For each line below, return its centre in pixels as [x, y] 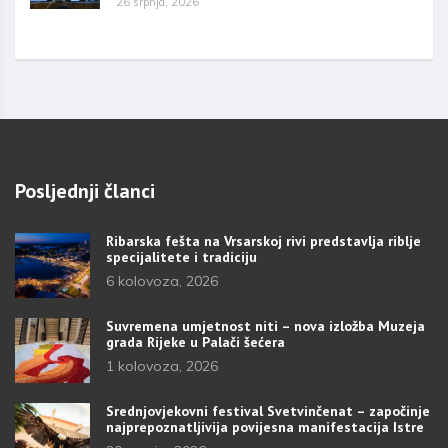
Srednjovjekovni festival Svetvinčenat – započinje [268, 410]
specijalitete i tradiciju [181, 256]
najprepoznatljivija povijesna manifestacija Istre [265, 426]
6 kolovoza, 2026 [162, 280]
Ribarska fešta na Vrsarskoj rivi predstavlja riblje [263, 240]
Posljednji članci [85, 190]
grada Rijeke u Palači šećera [195, 341]
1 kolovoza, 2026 [162, 365]
